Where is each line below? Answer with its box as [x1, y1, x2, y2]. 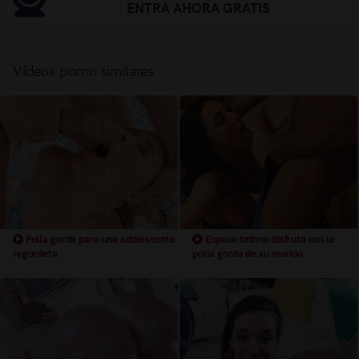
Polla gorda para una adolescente [22, 232, 175, 245]
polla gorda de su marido [192, 247, 303, 260]
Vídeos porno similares [13, 62, 155, 80]
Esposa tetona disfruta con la [202, 232, 335, 245]
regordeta [13, 247, 58, 260]
